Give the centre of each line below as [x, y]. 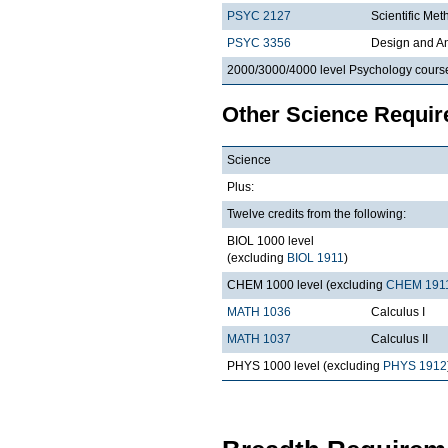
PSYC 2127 [259, 15]
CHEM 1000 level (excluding [306, 284]
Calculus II [399, 338]
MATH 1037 [259, 338]
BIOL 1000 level [270, 240]
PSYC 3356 [259, 42]
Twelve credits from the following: [316, 213]
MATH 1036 [259, 311]
